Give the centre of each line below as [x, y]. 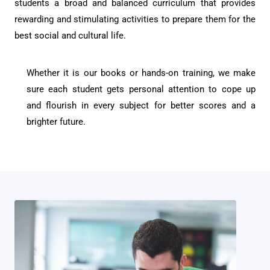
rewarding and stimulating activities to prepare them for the [135, 19]
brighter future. [56, 121]
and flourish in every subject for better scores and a [141, 105]
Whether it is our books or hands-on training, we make [141, 73]
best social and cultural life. [70, 35]
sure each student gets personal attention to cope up [141, 89]
